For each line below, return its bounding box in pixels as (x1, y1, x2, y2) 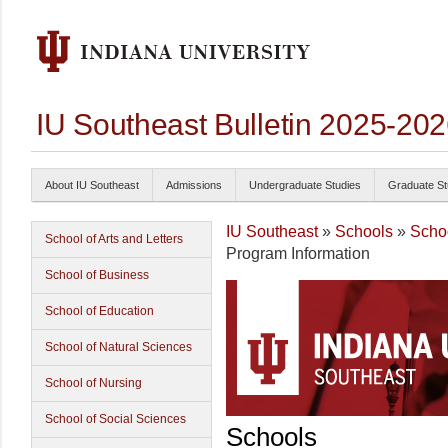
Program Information (226, 245, 370, 262)
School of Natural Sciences (45, 340, 192, 354)
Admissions (166, 179, 222, 191)
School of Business (45, 268, 149, 282)
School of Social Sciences (45, 412, 186, 426)
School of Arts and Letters (45, 232, 183, 246)
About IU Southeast (45, 179, 139, 191)
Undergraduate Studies (249, 179, 361, 191)
